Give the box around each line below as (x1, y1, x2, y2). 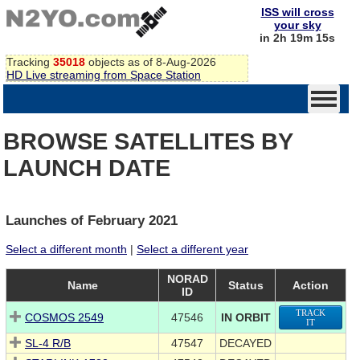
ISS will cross (260, 6, 334, 18)
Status (227, 279, 264, 292)
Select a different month (6, 243, 127, 256)
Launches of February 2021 (6, 213, 178, 229)
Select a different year (137, 243, 248, 256)
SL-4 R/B (25, 337, 71, 350)
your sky (273, 18, 321, 31)
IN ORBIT (220, 311, 271, 325)
